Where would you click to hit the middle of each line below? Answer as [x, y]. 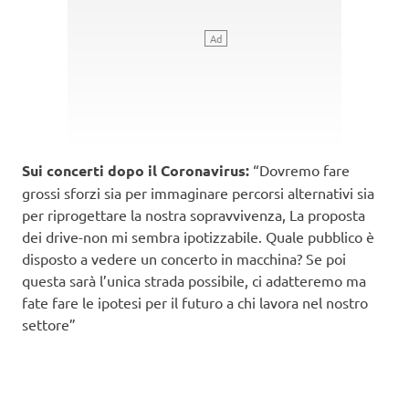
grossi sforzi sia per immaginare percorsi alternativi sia [198, 192]
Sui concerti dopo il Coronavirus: [136, 170]
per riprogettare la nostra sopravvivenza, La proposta [194, 214]
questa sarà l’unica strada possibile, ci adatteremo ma [194, 280]
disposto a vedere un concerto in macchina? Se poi [184, 258]
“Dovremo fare [299, 169]
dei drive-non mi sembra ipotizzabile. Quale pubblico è [198, 236]
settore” [51, 324]
